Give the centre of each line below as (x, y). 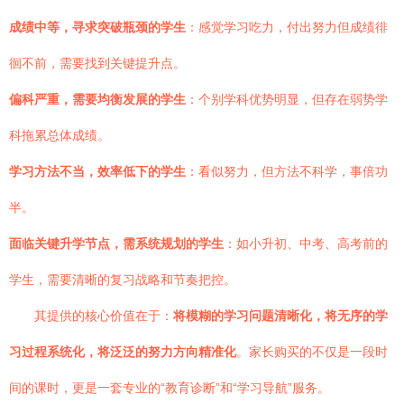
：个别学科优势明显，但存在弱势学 (287, 99)
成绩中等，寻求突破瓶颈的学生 (97, 27)
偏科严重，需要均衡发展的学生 (97, 99)
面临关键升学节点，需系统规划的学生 (116, 243)
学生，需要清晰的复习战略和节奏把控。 (123, 280)
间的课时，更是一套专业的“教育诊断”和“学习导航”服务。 (170, 388)
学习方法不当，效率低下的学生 (97, 171)
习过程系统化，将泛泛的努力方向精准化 (123, 352)
